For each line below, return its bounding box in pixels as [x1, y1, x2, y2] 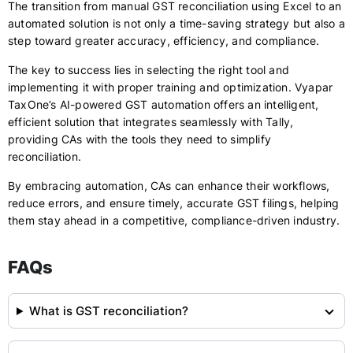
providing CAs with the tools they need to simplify [8, 132, 272, 146]
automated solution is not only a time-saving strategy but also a [8, 17, 345, 30]
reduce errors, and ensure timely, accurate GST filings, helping [8, 196, 340, 210]
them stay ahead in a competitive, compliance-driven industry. [8, 214, 340, 227]
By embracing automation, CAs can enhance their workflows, [8, 179, 330, 192]
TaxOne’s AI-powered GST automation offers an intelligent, [8, 98, 319, 111]
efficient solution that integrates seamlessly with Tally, [8, 115, 294, 128]
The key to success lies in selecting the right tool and [8, 63, 290, 76]
